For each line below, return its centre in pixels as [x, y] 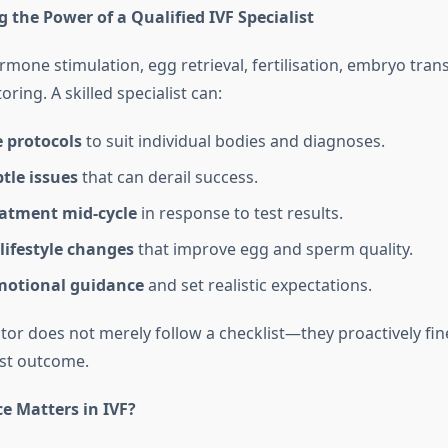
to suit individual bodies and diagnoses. [233, 141]
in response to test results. [239, 213]
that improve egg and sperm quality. [273, 249]
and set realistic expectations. [257, 285]
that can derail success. [167, 177]
